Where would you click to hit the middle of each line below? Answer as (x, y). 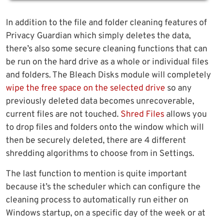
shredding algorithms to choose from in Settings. (100, 154)
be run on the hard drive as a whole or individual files (107, 62)
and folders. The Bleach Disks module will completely (108, 75)
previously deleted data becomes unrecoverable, (100, 101)
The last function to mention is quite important (96, 174)
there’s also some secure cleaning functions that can (107, 49)
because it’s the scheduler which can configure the (103, 187)
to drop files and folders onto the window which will (105, 127)
